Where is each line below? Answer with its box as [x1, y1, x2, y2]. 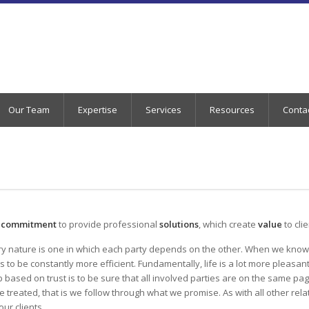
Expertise [78, 103, 117, 116]
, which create [199, 218, 258, 230]
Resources [210, 103, 255, 116]
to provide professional [57, 218, 159, 230]
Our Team [8, 103, 50, 116]
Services [146, 103, 181, 116]
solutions [159, 218, 199, 230]
